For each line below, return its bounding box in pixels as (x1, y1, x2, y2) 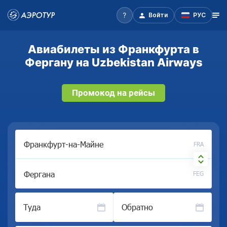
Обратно (122, 202, 153, 212)
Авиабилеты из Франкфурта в (28, 42, 199, 56)
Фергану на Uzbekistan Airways (24, 55, 203, 69)
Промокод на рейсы (72, 88, 155, 98)
